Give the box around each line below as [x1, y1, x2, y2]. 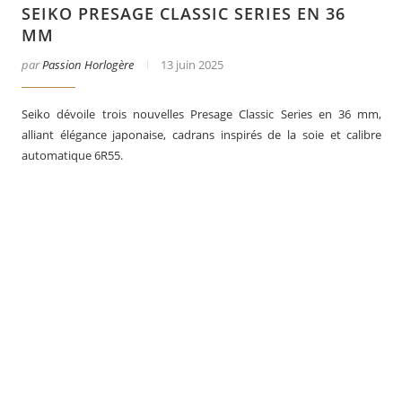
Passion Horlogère [42, 57, 134, 73]
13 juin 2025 [161, 57, 223, 73]
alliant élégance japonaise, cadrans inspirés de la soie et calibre [22, 127, 382, 143]
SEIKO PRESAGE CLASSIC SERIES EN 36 [22, 3, 345, 24]
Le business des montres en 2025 [181, 251, 358, 267]
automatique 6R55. [22, 147, 123, 163]
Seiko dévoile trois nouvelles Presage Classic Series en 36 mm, [22, 106, 382, 122]
